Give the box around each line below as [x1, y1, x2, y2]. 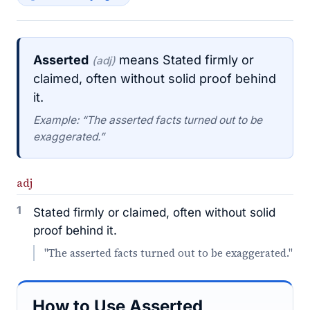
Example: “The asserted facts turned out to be [33, 113, 262, 127]
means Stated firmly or [116, 53, 254, 67]
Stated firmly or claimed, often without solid [33, 206, 275, 219]
